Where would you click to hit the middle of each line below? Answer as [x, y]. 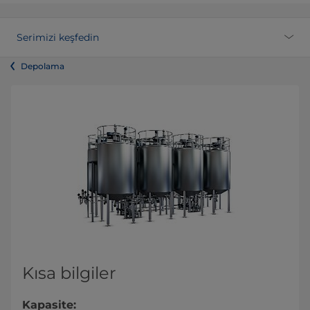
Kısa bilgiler [69, 273]
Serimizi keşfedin [58, 38]
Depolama [43, 66]
